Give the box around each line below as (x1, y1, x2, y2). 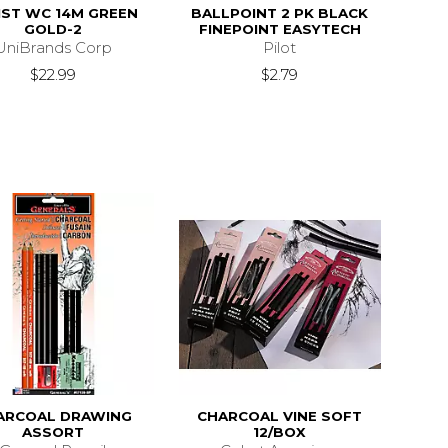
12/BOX (253, 424, 307, 441)
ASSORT (21, 424, 84, 441)
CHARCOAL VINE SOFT (197, 408, 363, 425)
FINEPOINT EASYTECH (198, 20, 361, 37)
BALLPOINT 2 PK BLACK (191, 4, 369, 21)
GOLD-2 (23, 20, 82, 37)
